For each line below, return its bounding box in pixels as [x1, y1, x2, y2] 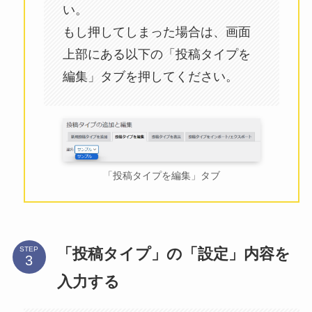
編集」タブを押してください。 [62, 69, 238, 84]
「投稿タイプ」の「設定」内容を [56, 244, 290, 263]
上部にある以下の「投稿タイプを [62, 47, 251, 61]
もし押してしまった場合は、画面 [62, 24, 251, 39]
